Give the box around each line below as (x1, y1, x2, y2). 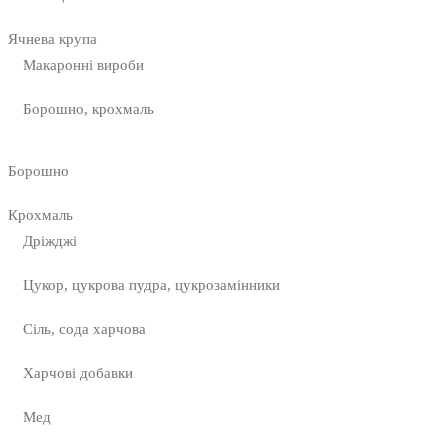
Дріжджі (23, 233, 77, 250)
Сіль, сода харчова (23, 321, 146, 338)
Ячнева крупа (8, 31, 97, 48)
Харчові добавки (23, 365, 133, 382)
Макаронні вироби (23, 57, 144, 74)
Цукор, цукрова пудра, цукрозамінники (23, 277, 280, 294)
